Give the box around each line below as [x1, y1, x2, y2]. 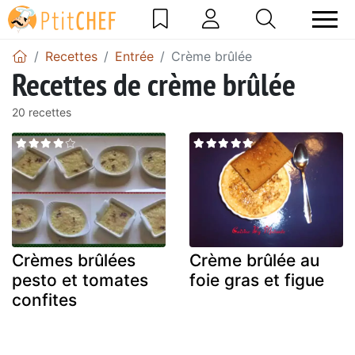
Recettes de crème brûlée [12, 63, 296, 105]
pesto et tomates [12, 270, 148, 291]
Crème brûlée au [189, 250, 319, 271]
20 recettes [12, 105, 71, 119]
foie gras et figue [189, 270, 324, 291]
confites [12, 290, 77, 311]
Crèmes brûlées [12, 250, 136, 271]
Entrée [115, 48, 154, 64]
